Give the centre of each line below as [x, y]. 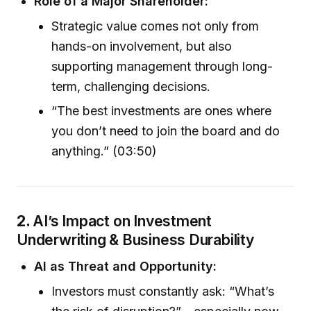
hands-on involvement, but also [142, 46]
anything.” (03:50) [104, 151]
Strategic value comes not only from [155, 26]
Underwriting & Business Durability [136, 240]
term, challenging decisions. [131, 86]
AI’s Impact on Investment [123, 221]
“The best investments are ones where [162, 111]
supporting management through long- [162, 66]
